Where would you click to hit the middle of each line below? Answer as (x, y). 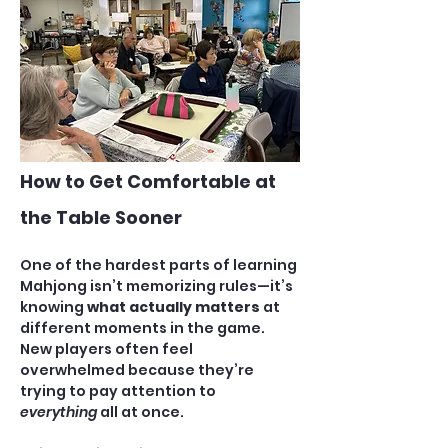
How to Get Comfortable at (150, 181)
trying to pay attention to (119, 391)
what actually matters (173, 307)
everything (58, 412)
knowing (53, 307)
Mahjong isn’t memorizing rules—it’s (158, 286)
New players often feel (108, 349)
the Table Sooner (101, 217)
